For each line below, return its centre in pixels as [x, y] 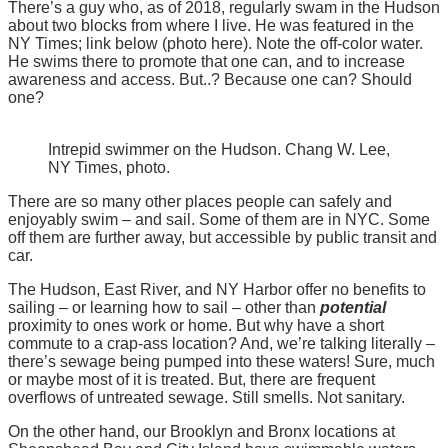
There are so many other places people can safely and [200, 201]
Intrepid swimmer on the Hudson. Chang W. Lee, [219, 149]
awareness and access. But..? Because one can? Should [210, 79]
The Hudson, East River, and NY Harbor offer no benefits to [217, 289]
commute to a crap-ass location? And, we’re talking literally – [221, 343]
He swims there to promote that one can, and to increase [206, 61]
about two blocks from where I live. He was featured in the [211, 25]
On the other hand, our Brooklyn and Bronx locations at [201, 431]
